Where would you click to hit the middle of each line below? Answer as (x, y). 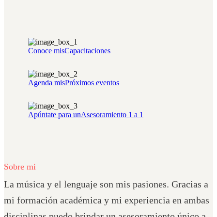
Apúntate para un (54, 115)
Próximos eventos (92, 83)
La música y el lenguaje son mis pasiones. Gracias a (106, 184)
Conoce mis (46, 51)
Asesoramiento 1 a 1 (112, 115)
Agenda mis (46, 83)
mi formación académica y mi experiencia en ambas (107, 200)
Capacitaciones (87, 51)
